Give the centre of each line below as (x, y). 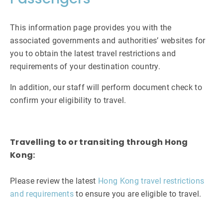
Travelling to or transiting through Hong (99, 142)
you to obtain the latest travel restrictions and (93, 54)
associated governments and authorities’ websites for (108, 41)
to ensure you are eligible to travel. (138, 194)
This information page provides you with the (91, 28)
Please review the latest (54, 181)
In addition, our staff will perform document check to (106, 88)
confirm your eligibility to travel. (68, 101)
